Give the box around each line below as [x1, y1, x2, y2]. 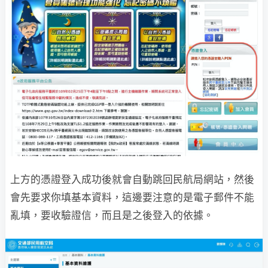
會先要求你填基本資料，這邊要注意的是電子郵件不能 [10, 191, 254, 204]
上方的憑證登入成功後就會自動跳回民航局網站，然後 [10, 173, 254, 186]
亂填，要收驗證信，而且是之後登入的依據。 [10, 209, 214, 222]
